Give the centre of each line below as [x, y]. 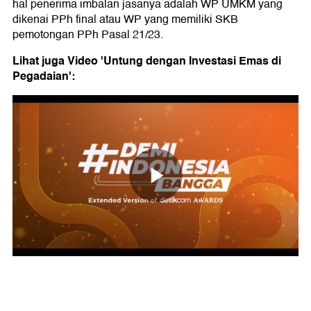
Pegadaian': [44, 76]
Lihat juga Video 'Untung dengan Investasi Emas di [147, 61]
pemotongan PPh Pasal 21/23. [88, 35]
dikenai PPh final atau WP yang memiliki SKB [125, 20]
